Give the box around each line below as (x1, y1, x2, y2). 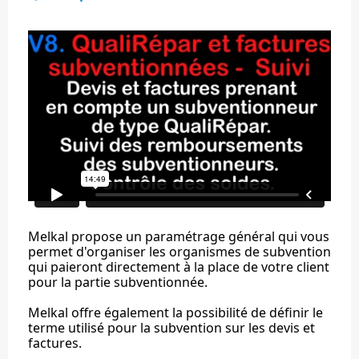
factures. (28, 333, 85, 352)
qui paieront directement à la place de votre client (28, 257, 329, 276)
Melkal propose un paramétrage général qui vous (28, 227, 329, 245)
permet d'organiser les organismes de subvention (28, 242, 331, 260)
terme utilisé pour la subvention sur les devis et (28, 318, 315, 337)
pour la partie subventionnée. (28, 272, 211, 291)
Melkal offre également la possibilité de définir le (28, 303, 323, 321)
